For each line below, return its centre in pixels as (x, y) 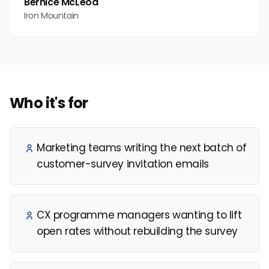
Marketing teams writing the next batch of (142, 147)
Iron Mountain (51, 15)
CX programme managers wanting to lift (139, 215)
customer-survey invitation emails (123, 164)
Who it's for (49, 103)
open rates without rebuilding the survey (138, 231)
